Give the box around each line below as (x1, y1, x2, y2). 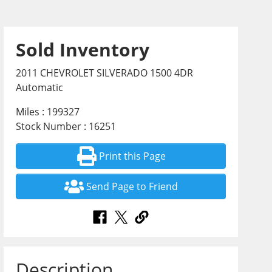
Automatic (16, 81, 64, 94)
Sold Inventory (16, 37, 150, 62)
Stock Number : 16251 (16, 120, 117, 133)
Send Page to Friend (86, 180, 178, 193)
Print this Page (98, 149, 166, 163)
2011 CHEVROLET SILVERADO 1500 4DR (16, 66, 194, 80)
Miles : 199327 (16, 105, 80, 118)
